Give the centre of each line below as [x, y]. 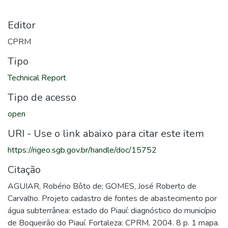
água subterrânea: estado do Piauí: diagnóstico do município [112, 211]
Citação [24, 170]
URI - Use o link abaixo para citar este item [106, 134]
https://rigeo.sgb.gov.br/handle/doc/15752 [82, 150]
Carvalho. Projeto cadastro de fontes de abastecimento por [112, 198]
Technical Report [37, 78]
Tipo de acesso [42, 97]
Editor [22, 25]
